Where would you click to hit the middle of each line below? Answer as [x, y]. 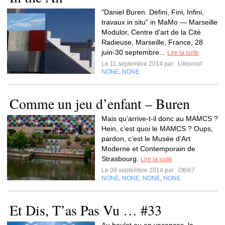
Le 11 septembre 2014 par [139, 64]
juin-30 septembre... [134, 52]
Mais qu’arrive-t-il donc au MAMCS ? [160, 119]
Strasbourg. [121, 159]
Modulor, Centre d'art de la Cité [151, 32]
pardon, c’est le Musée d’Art [146, 139]
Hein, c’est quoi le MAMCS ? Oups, [157, 129]
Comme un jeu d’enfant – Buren [100, 103]
